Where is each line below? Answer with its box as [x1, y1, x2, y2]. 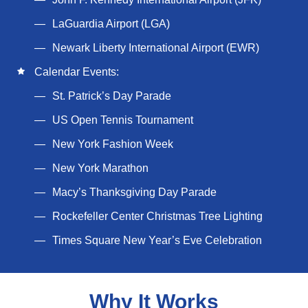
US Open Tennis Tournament [52, 114, 193, 126]
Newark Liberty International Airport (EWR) [52, 42, 259, 54]
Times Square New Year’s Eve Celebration [52, 234, 262, 246]
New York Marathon [52, 162, 148, 174]
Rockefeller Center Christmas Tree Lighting [52, 210, 263, 222]
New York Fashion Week [52, 138, 173, 150]
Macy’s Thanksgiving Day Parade [52, 186, 217, 198]
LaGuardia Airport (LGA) [52, 18, 170, 30]
